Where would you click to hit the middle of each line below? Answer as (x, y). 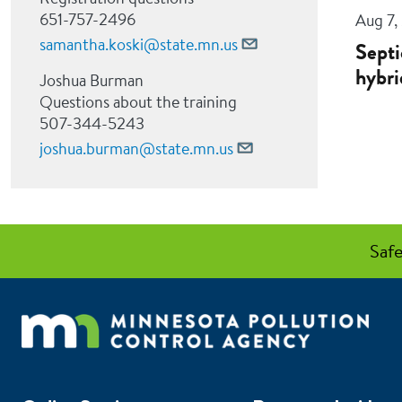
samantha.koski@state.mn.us (139, 44)
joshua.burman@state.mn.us (136, 149)
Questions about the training (138, 102)
